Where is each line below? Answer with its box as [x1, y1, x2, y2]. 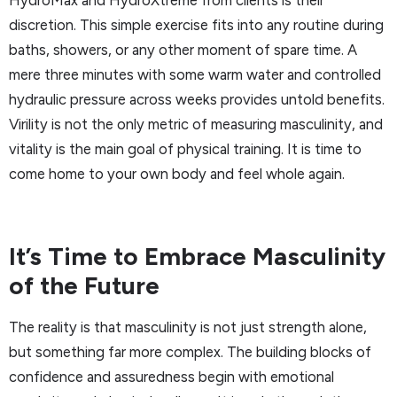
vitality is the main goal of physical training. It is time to [9, 139, 362, 158]
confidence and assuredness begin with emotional [9, 367, 334, 385]
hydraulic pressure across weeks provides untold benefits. [9, 90, 385, 108]
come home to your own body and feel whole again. [9, 164, 345, 183]
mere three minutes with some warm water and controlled [9, 65, 381, 83]
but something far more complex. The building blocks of [9, 342, 371, 361]
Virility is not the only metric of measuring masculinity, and [9, 114, 383, 133]
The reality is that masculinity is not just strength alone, [9, 317, 367, 336]
